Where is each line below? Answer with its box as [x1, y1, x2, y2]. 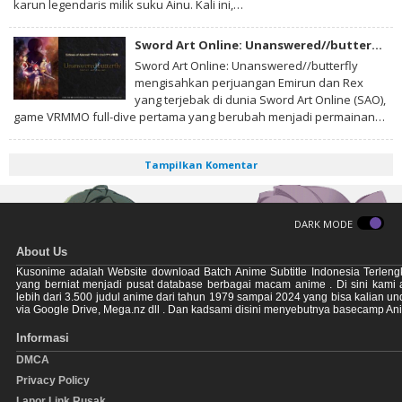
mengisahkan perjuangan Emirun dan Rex [135, 74, 363, 91]
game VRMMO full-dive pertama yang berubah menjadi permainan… [13, 108, 385, 125]
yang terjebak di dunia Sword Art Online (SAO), [135, 91, 386, 108]
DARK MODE [294, 216, 353, 231]
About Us [16, 244, 67, 258]
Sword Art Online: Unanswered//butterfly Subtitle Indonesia [371, 36, 382, 53]
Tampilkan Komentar [144, 157, 258, 171]
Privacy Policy [16, 373, 90, 387]
